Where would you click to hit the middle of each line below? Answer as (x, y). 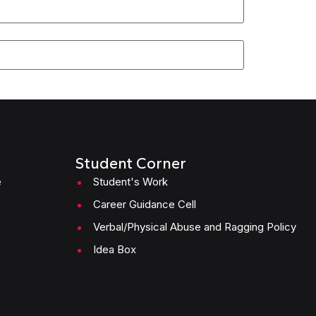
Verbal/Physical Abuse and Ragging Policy (195, 227)
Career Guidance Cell (145, 204)
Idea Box (115, 249)
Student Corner (130, 163)
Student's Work (130, 182)
